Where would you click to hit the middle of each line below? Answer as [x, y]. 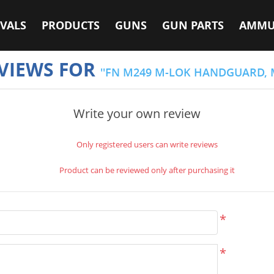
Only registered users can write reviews [147, 144]
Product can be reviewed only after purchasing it [147, 170]
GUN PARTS [193, 25]
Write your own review [137, 113]
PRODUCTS [71, 25]
